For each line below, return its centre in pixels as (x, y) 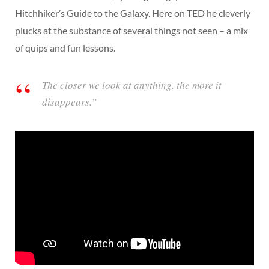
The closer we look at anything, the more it (132, 85)
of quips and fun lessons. (65, 48)
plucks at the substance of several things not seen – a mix (131, 30)
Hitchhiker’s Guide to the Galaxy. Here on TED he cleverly (133, 13)
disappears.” (69, 102)
